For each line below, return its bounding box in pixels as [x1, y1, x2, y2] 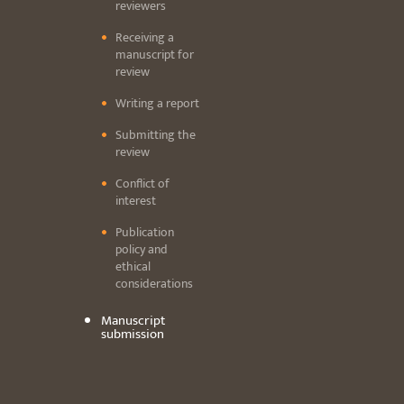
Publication [115, 222, 174, 243]
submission [101, 323, 164, 346]
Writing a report [115, 93, 199, 115]
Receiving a [115, 27, 174, 49]
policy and [115, 239, 168, 261]
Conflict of [115, 173, 170, 195]
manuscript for [115, 44, 194, 66]
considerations [115, 273, 193, 295]
